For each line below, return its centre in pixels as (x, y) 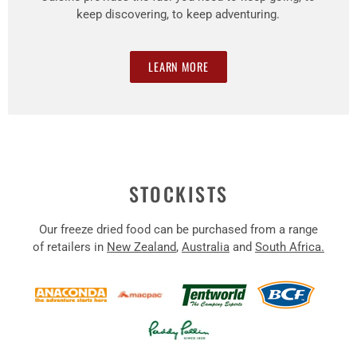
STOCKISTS (178, 194)
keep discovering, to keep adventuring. (178, 15)
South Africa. (290, 247)
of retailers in (70, 247)
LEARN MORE (178, 67)
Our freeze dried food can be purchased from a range (178, 230)
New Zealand (141, 247)
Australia (206, 247)
